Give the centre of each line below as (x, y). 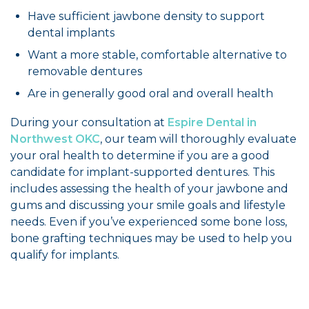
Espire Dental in (212, 123)
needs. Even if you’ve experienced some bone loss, (149, 222)
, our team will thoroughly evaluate (198, 139)
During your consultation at (89, 123)
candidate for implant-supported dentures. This (142, 172)
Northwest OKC (55, 139)
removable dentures (85, 72)
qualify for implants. (65, 255)
